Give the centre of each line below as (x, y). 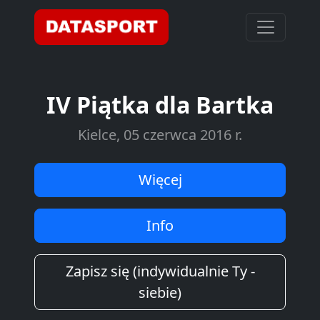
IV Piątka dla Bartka (160, 105)
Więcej (160, 180)
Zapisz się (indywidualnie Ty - (160, 271)
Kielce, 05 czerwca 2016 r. (160, 135)
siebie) (160, 292)
